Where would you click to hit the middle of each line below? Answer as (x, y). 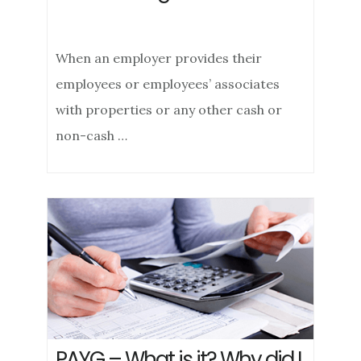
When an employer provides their (159, 58)
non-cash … (92, 135)
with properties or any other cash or (169, 110)
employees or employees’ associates (168, 84)
